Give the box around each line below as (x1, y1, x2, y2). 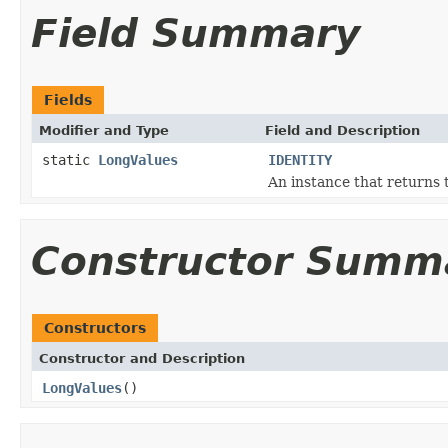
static (42, 151, 98, 168)
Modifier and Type (39, 122, 169, 138)
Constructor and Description (39, 350, 245, 366)
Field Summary (31, 10, 360, 56)
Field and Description (265, 122, 420, 138)
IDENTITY (268, 151, 332, 168)
